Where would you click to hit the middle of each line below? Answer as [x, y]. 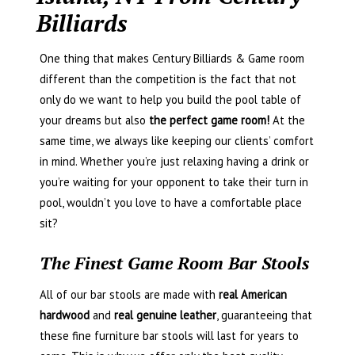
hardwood [65, 315]
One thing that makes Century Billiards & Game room [172, 58]
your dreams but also [94, 120]
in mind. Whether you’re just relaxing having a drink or [174, 161]
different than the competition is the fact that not [168, 78]
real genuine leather [165, 315]
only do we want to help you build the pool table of [170, 99]
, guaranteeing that [264, 315]
